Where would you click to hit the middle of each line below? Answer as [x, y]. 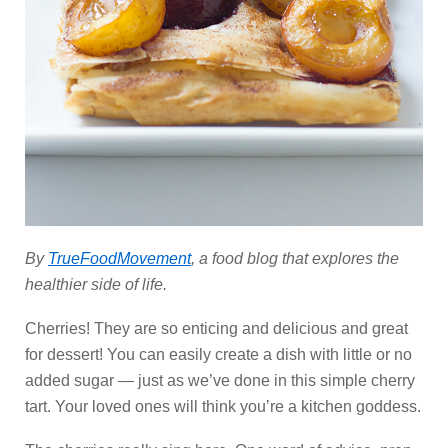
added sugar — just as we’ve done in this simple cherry [220, 381]
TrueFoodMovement [119, 259]
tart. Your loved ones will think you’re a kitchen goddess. [223, 407]
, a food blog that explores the [295, 259]
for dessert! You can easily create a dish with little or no [218, 355]
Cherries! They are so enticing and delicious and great [216, 329]
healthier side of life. [96, 285]
